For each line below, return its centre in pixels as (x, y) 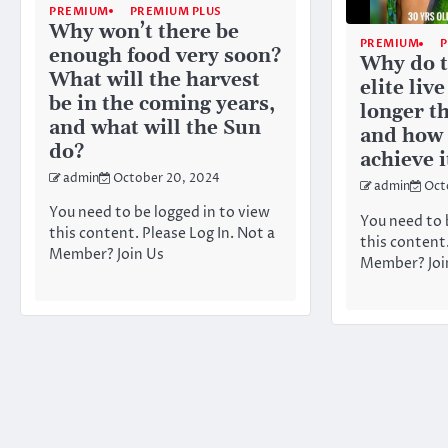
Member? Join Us (106, 254)
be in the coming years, (162, 104)
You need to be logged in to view (159, 212)
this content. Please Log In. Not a (162, 233)
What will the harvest (154, 80)
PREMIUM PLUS (175, 11)
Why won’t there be (144, 32)
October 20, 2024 (166, 178)
